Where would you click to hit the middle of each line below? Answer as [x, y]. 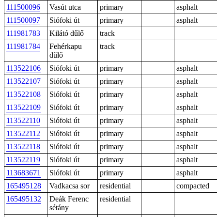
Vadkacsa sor [70, 186]
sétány [59, 208]
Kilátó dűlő [67, 33]
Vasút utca [65, 7]
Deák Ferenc [69, 199]
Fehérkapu [66, 46]
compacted [193, 186]
